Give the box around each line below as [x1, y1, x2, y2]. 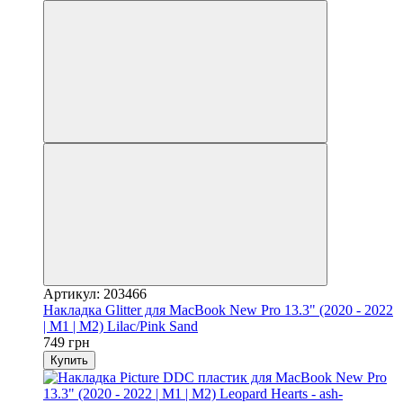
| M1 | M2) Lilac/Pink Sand [43, 318, 198, 334]
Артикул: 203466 [43, 285, 147, 301]
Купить [50, 353, 88, 367]
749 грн [43, 334, 90, 350]
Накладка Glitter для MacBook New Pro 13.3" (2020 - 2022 [43, 301, 393, 318]
